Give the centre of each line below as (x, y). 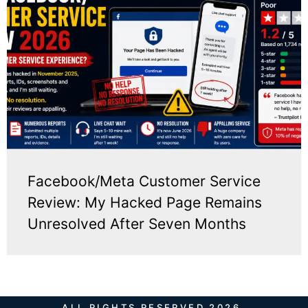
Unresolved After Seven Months (137, 224)
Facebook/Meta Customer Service (144, 181)
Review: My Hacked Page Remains (145, 203)
